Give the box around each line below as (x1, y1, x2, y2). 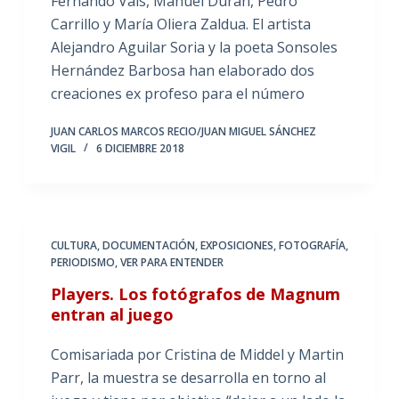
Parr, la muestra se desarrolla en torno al (50, 367, 326, 387)
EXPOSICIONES (199, 237, 273, 253)
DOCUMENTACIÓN (102, 237, 195, 253)
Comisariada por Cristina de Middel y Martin (50, 344, 344, 364)
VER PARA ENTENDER (119, 254, 224, 270)
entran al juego (50, 303, 174, 325)
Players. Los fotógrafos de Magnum (50, 282, 340, 305)
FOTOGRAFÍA (278, 237, 346, 253)
